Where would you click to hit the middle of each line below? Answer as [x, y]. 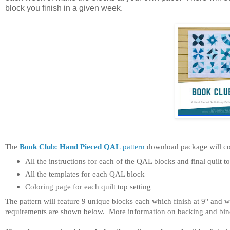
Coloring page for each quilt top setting [88, 187]
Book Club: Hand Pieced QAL [70, 146]
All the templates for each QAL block [85, 174]
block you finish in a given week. [64, 8]
